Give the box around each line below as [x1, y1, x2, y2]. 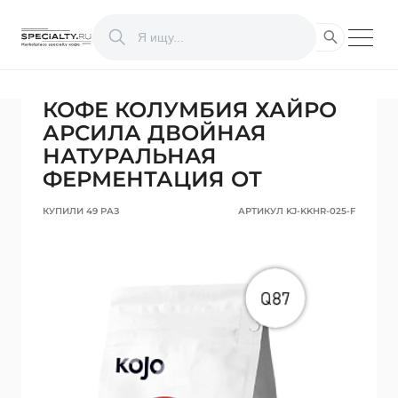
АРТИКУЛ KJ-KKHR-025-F [238, 205, 355, 217]
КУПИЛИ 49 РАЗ [43, 205, 119, 217]
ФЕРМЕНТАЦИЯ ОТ [43, 166, 262, 192]
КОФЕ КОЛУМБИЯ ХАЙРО [43, 97, 337, 123]
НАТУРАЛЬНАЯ [43, 143, 217, 169]
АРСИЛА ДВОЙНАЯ [43, 120, 267, 146]
